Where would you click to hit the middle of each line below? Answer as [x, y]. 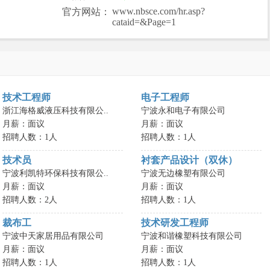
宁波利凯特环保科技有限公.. [55, 173]
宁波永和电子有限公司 [183, 111]
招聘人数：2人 [30, 200]
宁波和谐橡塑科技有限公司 [192, 236]
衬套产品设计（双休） [189, 160]
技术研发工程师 [175, 223]
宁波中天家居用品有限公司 [53, 236]
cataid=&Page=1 [144, 22]
